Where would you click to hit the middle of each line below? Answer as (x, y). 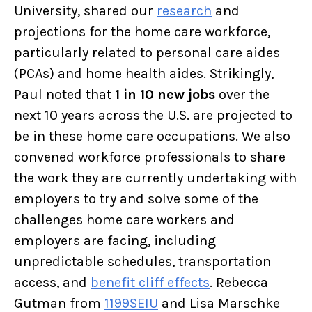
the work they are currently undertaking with (155, 178)
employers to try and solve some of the (136, 199)
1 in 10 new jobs (165, 95)
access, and (52, 283)
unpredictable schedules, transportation (142, 262)
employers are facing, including (115, 241)
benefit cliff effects (150, 283)
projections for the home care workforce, (142, 32)
